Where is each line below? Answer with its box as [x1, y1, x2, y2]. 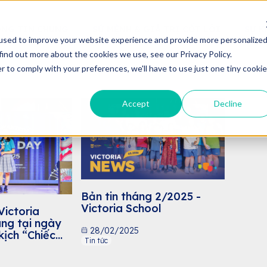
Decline [213, 98, 242, 108]
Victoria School [81, 201, 162, 215]
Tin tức [85, 235, 108, 245]
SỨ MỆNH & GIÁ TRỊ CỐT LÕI [92, 24, 221, 35]
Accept [122, 98, 150, 108]
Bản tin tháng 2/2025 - [81, 189, 201, 203]
